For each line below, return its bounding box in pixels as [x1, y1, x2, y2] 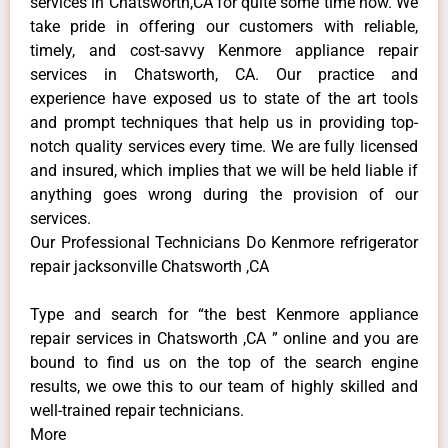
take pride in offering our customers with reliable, [30, 16, 418, 36]
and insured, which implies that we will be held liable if [30, 160, 418, 180]
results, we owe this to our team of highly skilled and [30, 376, 418, 396]
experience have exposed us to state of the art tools [30, 88, 418, 108]
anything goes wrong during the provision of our [30, 184, 418, 204]
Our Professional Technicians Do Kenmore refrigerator [30, 232, 418, 252]
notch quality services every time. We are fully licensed [30, 136, 418, 156]
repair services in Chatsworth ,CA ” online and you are [30, 328, 418, 348]
